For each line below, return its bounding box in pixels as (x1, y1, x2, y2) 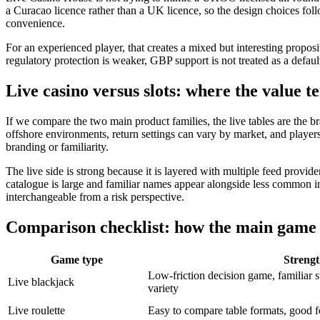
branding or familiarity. (6, 141, 109, 154)
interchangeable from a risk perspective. (6, 191, 184, 204)
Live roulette (8, 304, 65, 316)
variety (148, 281, 179, 294)
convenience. (6, 17, 65, 30)
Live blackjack (8, 275, 74, 288)
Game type (50, 253, 103, 266)
